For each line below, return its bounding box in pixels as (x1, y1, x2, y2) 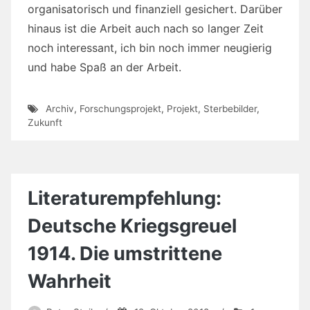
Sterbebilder (203, 103, 257, 115)
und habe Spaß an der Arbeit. (28, 60, 181, 74)
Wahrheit (28, 270, 111, 293)
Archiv (45, 103, 74, 115)
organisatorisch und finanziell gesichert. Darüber (28, 1, 282, 16)
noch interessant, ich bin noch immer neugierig (28, 40, 272, 55)
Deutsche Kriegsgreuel (28, 215, 237, 238)
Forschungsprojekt (79, 103, 161, 115)
